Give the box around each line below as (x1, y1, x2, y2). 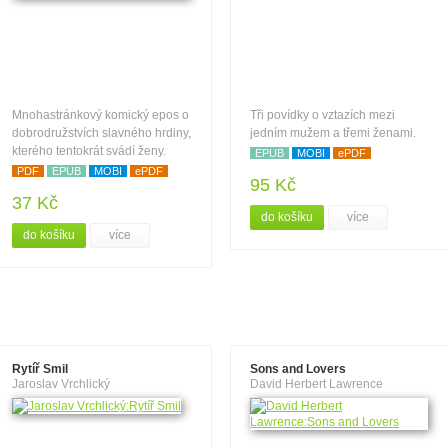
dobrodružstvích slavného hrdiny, (12, 126, 191, 140)
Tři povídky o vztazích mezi (250, 108, 395, 122)
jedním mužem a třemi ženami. (250, 126, 416, 140)
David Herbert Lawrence (250, 377, 383, 391)
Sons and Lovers (250, 362, 346, 376)
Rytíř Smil (12, 362, 68, 376)
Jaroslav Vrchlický (12, 377, 110, 391)
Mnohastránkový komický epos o (12, 108, 189, 122)
